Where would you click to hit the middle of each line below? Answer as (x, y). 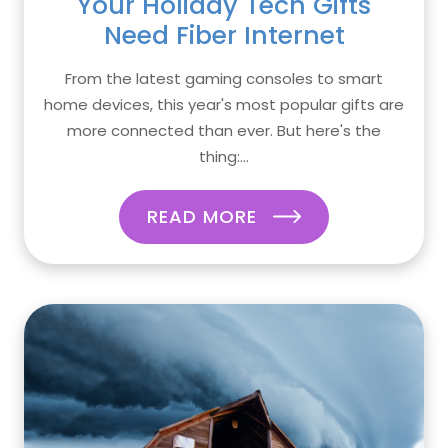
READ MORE (205, 216)
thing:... (224, 156)
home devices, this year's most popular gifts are (224, 104)
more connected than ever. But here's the (224, 130)
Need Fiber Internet (224, 35)
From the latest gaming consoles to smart (224, 78)
